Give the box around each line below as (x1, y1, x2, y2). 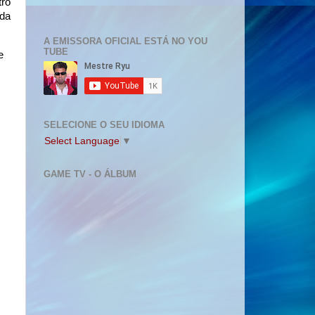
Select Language (44, 135, 120, 146)
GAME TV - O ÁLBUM (44, 168, 136, 179)
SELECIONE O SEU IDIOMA (44, 120, 165, 130)
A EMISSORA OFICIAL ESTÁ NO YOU (44, 35, 207, 46)
